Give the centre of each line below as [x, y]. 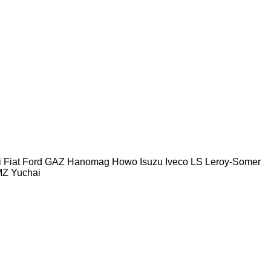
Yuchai [26, 172]
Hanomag [88, 162]
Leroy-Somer [233, 162]
